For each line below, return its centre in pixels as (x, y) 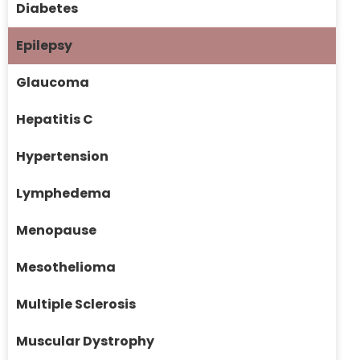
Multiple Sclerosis (76, 305)
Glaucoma (53, 83)
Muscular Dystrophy (85, 342)
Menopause (56, 231)
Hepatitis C (55, 120)
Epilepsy (44, 46)
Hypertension (62, 157)
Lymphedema (63, 194)
